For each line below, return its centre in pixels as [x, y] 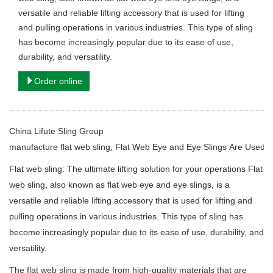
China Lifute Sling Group [56, 131]
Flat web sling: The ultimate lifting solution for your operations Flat [136, 169]
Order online [58, 81]
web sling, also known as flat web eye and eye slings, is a [119, 185]
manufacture [34, 147]
